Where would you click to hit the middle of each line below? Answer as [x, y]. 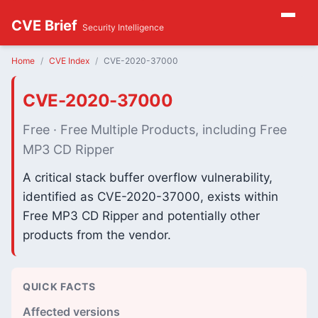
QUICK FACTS [59, 286]
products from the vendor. [97, 235]
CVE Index [69, 61]
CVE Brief [44, 26]
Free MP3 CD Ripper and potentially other [141, 216]
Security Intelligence [123, 27]
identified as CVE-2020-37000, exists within [150, 197]
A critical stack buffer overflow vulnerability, [148, 177]
